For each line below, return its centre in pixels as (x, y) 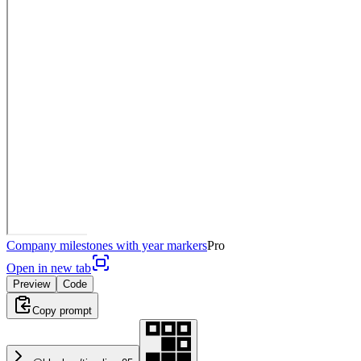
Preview (31, 284)
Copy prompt (62, 310)
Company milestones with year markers (107, 245)
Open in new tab (49, 268)
